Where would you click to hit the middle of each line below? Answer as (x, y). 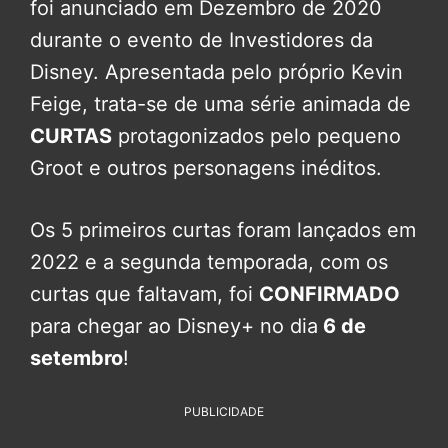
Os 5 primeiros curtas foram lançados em (223, 230)
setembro (76, 358)
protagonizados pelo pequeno (256, 136)
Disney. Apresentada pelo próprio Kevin (216, 72)
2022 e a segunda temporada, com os (209, 262)
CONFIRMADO (329, 294)
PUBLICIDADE (224, 412)
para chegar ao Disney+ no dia (174, 326)
